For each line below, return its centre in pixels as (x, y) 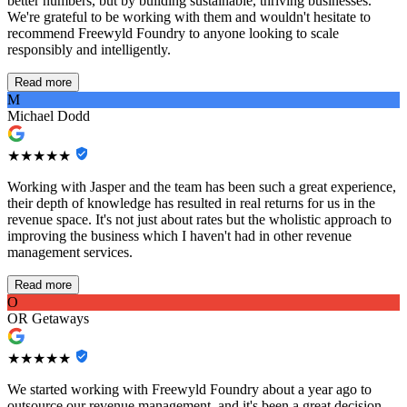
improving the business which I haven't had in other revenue (179, 236)
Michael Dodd (49, 116)
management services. (70, 253)
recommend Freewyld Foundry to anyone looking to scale (173, 34)
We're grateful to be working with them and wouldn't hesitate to (189, 17)
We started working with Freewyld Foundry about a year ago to (189, 390)
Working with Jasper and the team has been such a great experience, (202, 187)
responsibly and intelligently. (89, 50)
